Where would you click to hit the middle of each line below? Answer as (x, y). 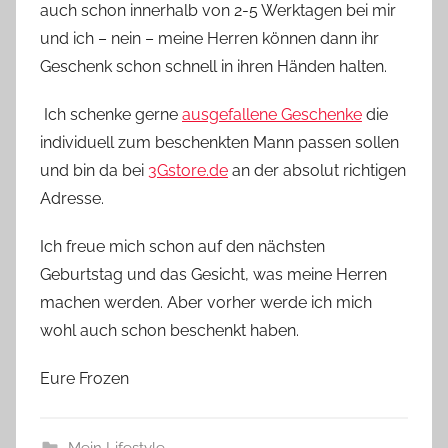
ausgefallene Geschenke (272, 114)
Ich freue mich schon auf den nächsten (182, 246)
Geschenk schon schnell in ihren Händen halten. (213, 66)
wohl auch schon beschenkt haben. (169, 330)
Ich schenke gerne (111, 114)
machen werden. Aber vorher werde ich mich (206, 302)
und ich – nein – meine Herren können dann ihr (209, 38)
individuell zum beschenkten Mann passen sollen (219, 142)
